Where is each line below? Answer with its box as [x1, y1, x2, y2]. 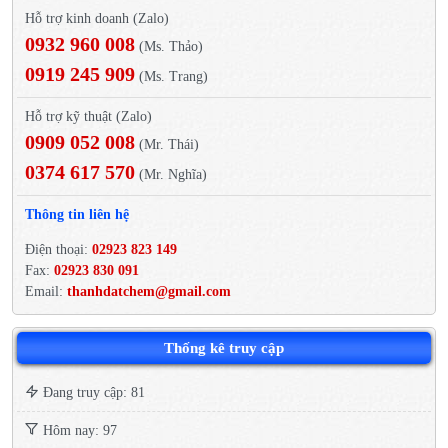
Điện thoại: [25, 241, 92, 257]
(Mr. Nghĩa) [135, 166, 207, 182]
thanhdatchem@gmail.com [67, 283, 231, 299]
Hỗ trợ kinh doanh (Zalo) [25, 10, 169, 26]
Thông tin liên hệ [25, 206, 129, 222]
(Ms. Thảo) [135, 38, 203, 54]
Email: [25, 283, 67, 299]
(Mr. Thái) [135, 136, 199, 152]
